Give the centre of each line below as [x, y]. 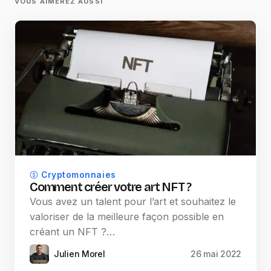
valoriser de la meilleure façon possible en [127, 217]
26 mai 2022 [216, 254]
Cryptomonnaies [79, 175]
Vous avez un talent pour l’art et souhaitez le [133, 202]
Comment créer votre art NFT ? [111, 187]
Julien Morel [80, 254]
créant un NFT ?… [72, 232]
